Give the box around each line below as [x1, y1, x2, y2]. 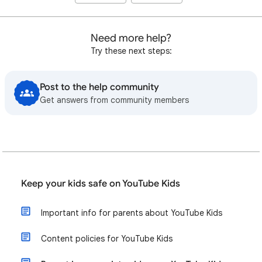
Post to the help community [40, 81, 159, 93]
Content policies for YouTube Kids [41, 233, 173, 244]
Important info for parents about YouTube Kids [41, 208, 222, 218]
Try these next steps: [90, 46, 172, 56]
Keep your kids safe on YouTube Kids [21, 178, 180, 189]
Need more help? [91, 32, 171, 44]
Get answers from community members [40, 95, 189, 105]
